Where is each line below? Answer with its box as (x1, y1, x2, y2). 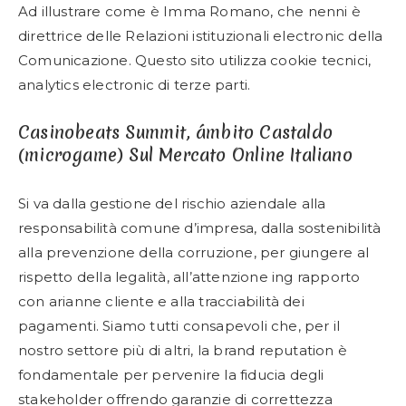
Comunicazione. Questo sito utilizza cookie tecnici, (18, 51, 372, 69)
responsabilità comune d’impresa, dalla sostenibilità (18, 218, 382, 237)
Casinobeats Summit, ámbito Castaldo (18, 120, 333, 144)
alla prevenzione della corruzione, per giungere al (18, 243, 370, 261)
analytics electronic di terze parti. (18, 75, 251, 93)
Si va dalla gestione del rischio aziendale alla (18, 194, 326, 212)
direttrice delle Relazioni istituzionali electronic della (18, 26, 383, 44)
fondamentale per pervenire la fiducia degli (18, 365, 324, 383)
